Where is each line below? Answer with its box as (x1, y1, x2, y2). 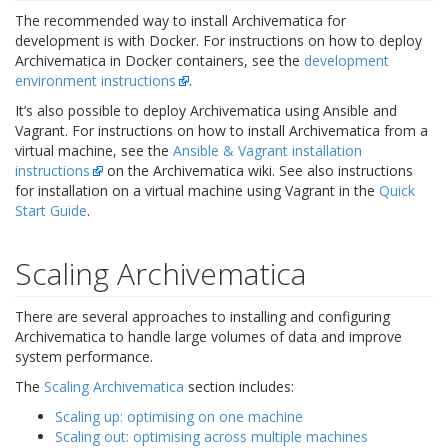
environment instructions (15, 71, 176, 90)
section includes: (184, 377, 294, 396)
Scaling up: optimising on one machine (55, 407, 303, 426)
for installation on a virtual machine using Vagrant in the (15, 181, 379, 200)
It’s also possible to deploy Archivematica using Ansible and (15, 101, 397, 120)
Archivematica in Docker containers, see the (15, 51, 304, 70)
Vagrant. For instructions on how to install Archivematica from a (15, 121, 428, 140)
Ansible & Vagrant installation (173, 141, 362, 160)
